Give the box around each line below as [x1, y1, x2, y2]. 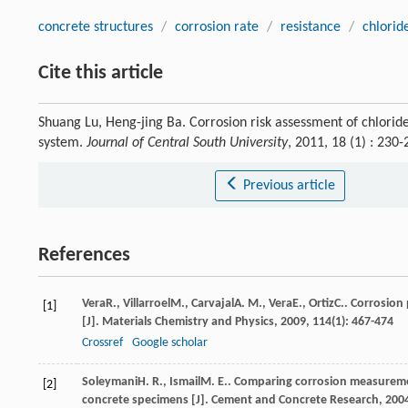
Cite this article [38, 63, 163, 85]
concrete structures [38, 20, 153, 36]
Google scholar [132, 336, 208, 351]
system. [38, 136, 87, 151]
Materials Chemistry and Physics [102, 315, 274, 330]
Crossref [82, 336, 123, 351]
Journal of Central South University [87, 136, 288, 151]
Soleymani [82, 375, 138, 390]
